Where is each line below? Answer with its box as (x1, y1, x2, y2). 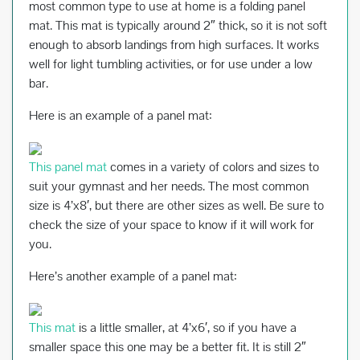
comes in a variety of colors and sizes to (107, 158, 319, 176)
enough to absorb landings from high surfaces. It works (29, 36, 319, 54)
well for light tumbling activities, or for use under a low (29, 55, 313, 73)
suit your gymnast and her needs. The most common (29, 178, 309, 195)
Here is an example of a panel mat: (29, 107, 212, 125)
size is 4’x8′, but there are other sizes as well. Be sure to (29, 197, 324, 215)
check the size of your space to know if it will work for (29, 216, 314, 234)
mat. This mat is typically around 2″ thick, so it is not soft (29, 17, 327, 35)
